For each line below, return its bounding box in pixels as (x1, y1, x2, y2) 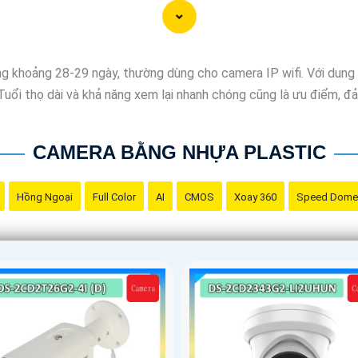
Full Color (93, 190, 136, 203)
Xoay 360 (234, 190, 276, 203)
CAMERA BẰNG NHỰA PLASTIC (32, 141, 326, 163)
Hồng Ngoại (17, 190, 73, 203)
